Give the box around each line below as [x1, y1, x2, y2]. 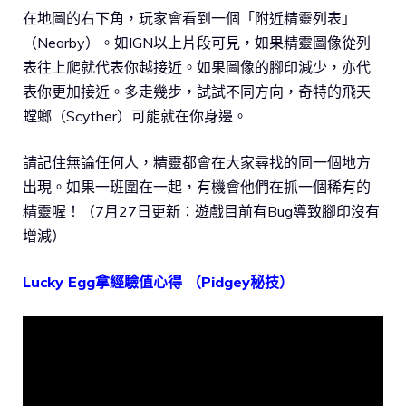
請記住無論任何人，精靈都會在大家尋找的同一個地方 [23, 153, 371, 172]
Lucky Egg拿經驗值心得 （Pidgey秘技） [23, 273, 294, 292]
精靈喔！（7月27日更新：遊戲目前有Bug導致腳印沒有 [23, 202, 380, 221]
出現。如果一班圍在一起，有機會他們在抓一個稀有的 [23, 178, 371, 197]
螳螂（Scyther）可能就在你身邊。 [23, 107, 247, 126]
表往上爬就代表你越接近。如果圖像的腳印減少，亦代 [23, 58, 371, 77]
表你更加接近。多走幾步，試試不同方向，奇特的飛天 [23, 82, 371, 101]
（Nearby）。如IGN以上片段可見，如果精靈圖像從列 [23, 34, 371, 53]
